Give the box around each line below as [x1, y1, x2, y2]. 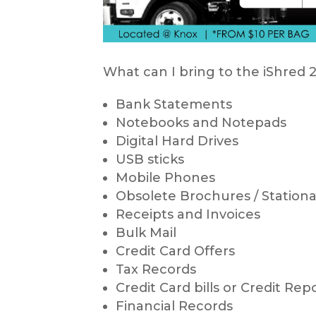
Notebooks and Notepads [115, 114, 286, 130]
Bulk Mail [115, 224, 176, 241]
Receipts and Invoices [115, 206, 260, 222]
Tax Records [115, 261, 196, 277]
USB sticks [115, 151, 184, 167]
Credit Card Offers [115, 243, 235, 259]
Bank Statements [115, 96, 232, 112]
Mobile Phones [115, 169, 215, 186]
